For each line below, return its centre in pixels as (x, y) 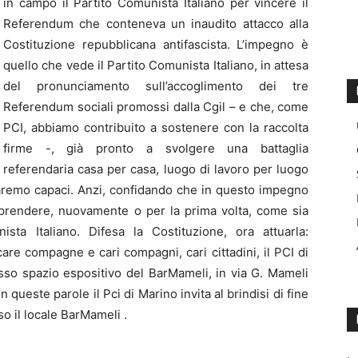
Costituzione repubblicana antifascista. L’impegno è (156, 44)
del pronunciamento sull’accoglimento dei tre (156, 86)
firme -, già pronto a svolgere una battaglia (156, 148)
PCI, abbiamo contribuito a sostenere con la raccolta (156, 127)
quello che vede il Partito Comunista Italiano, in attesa (156, 65)
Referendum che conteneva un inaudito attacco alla (156, 24)
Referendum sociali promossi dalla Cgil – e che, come (156, 107)
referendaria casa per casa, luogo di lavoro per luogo (156, 169)
